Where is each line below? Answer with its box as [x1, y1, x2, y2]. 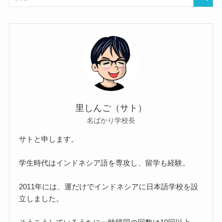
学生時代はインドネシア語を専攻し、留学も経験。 [19, 158, 190, 167]
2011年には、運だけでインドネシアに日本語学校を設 [19, 182, 199, 191]
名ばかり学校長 [87, 116, 135, 124]
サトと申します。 [19, 134, 79, 143]
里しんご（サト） [75, 103, 147, 113]
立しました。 [19, 194, 64, 203]
